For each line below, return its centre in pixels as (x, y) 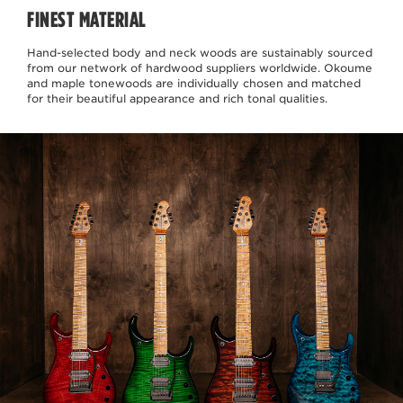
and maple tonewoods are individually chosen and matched (194, 83)
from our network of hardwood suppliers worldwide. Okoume (200, 67)
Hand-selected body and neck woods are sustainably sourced (200, 52)
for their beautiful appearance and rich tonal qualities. (177, 98)
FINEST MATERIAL (87, 19)
